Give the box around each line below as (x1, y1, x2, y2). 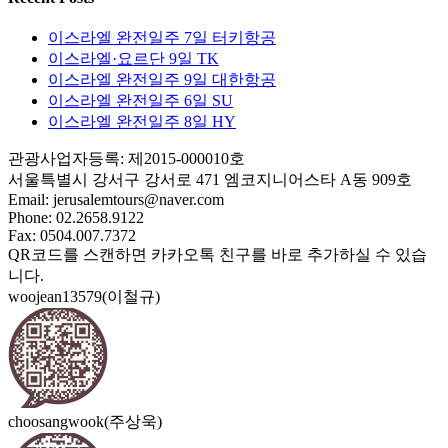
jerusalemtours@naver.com (53, 190, 224, 208)
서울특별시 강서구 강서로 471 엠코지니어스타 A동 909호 (8, 170, 412, 188)
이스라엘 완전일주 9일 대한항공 (48, 70, 276, 88)
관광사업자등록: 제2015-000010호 (8, 149, 245, 167)
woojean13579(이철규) (8, 287, 160, 305)
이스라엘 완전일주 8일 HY (48, 112, 236, 130)
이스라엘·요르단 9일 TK (48, 49, 219, 67)
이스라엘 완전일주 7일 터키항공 (48, 28, 276, 46)
